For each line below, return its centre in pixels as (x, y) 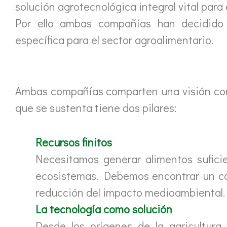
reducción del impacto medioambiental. (130, 193)
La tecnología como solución (104, 209)
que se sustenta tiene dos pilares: (96, 108)
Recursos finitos (74, 142)
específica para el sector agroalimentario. (114, 40)
